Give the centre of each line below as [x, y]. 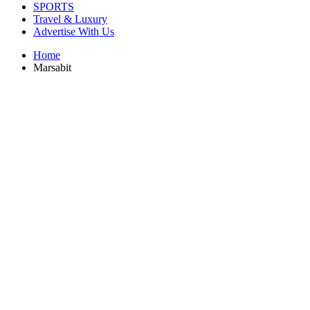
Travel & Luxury [70, 19]
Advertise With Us [74, 31]
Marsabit [52, 67]
